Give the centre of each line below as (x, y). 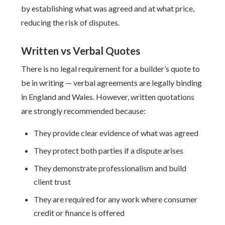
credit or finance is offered (79, 213)
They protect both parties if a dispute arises (109, 150)
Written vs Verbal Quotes (81, 50)
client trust (52, 182)
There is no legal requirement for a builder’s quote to (111, 69)
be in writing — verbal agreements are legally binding (112, 83)
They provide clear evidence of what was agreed (116, 133)
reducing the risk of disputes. (71, 22)
